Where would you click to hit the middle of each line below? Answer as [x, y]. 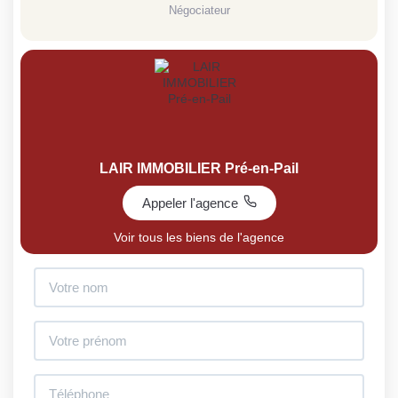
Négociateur [199, 11]
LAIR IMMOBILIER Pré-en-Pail [199, 169]
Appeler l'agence [190, 203]
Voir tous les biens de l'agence [199, 238]
